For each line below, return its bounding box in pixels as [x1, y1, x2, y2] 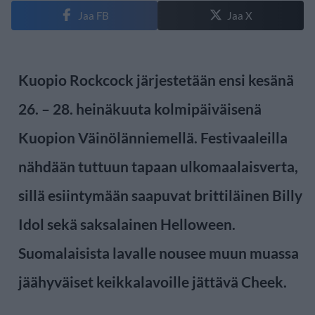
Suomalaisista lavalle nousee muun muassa [18, 243, 299, 262]
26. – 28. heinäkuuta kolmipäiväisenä [18, 99, 262, 117]
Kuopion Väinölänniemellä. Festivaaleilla [18, 128, 288, 146]
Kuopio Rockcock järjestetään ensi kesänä [18, 70, 294, 89]
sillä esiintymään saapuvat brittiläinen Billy [18, 186, 302, 204]
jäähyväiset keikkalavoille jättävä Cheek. [18, 272, 287, 290]
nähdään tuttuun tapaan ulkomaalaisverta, [18, 157, 298, 175]
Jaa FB [77, 8, 109, 22]
